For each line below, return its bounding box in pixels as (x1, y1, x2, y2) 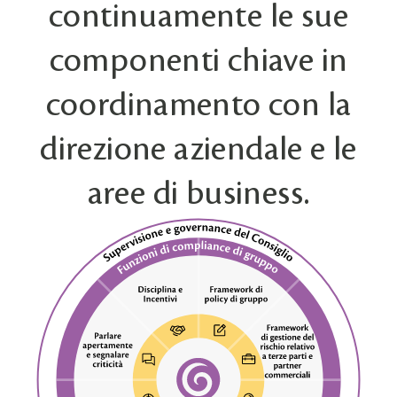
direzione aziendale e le (40, 129, 357, 169)
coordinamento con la (45, 85, 352, 125)
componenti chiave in (49, 41, 348, 81)
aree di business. (87, 174, 310, 214)
